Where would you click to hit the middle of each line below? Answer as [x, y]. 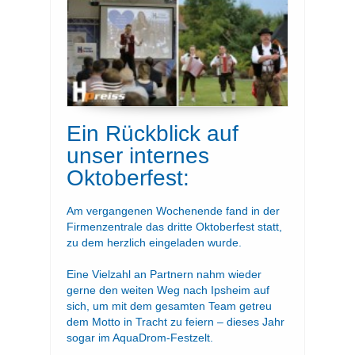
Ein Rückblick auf [153, 134]
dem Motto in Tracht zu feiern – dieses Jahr [176, 321]
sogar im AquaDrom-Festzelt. [140, 337]
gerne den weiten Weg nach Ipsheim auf [168, 290]
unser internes [138, 156]
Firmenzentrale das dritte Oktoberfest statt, [174, 226]
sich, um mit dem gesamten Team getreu [169, 305]
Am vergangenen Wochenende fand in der [173, 210]
